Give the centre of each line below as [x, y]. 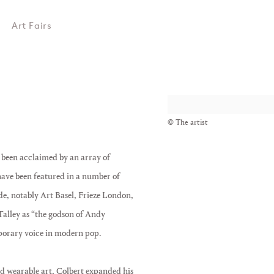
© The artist [188, 122]
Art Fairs [32, 25]
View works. [190, 104]
